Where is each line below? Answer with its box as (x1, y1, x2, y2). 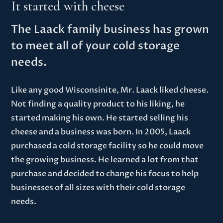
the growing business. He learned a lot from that (11, 154, 199, 165)
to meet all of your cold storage (11, 38, 180, 53)
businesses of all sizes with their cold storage (11, 182, 186, 193)
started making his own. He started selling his (11, 112, 189, 123)
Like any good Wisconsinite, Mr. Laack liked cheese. (11, 84, 209, 96)
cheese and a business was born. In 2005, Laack (11, 126, 191, 137)
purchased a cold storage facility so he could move (11, 140, 204, 151)
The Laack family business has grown (11, 21, 210, 37)
